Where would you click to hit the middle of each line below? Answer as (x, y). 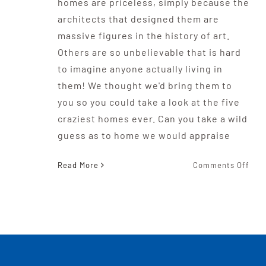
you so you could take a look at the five (148, 102)
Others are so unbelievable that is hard (149, 52)
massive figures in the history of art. (143, 35)
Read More (78, 165)
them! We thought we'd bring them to (145, 85)
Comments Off (221, 165)
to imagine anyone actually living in (140, 69)
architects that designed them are (138, 19)
